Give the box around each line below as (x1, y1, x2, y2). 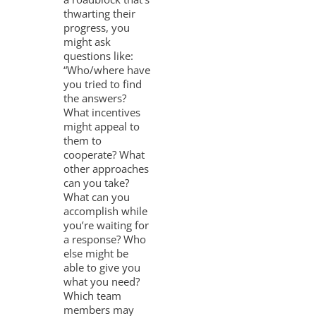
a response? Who (63, 231, 147, 246)
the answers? (63, 90, 127, 105)
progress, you (63, 20, 130, 35)
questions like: (63, 48, 134, 63)
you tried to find (63, 76, 142, 91)
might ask (63, 34, 111, 49)
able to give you (63, 260, 141, 274)
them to (63, 133, 102, 147)
